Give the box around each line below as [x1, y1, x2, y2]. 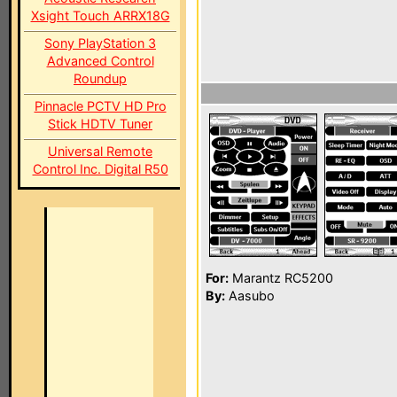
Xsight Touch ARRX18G [30, 8, 170, 23]
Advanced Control [46, 53, 154, 68]
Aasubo [225, 288, 275, 303]
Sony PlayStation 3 [44, 35, 156, 51]
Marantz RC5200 [229, 270, 333, 285]
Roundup [74, 71, 127, 86]
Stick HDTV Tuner [48, 116, 152, 131]
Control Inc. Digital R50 [32, 161, 168, 176]
